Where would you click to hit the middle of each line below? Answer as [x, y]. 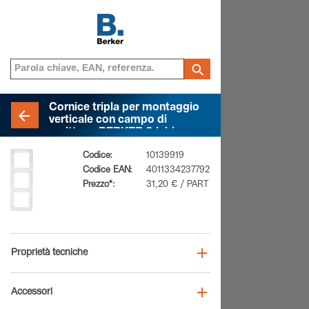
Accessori [32, 292]
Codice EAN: [108, 171]
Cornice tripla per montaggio [124, 108]
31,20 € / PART [177, 185]
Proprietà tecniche [49, 253]
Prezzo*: [99, 185]
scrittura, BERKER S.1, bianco [124, 133]
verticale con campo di [108, 121]
